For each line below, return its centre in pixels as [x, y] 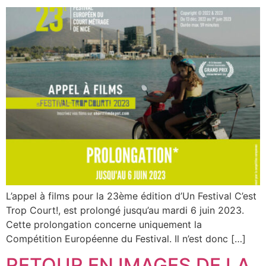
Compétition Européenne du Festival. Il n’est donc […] [126, 239]
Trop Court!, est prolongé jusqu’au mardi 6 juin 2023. [125, 210]
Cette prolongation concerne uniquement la [104, 224]
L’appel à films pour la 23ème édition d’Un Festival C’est [131, 196]
